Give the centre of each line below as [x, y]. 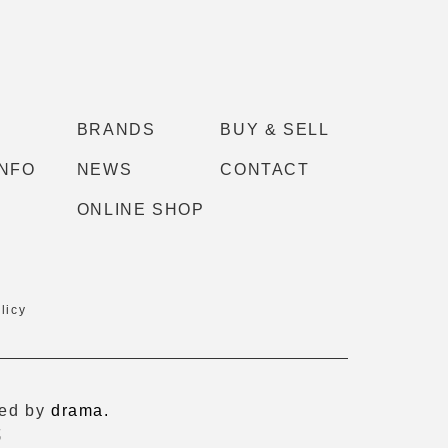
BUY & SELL [275, 129]
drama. [80, 410]
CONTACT [265, 169]
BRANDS [116, 129]
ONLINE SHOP [140, 209]
